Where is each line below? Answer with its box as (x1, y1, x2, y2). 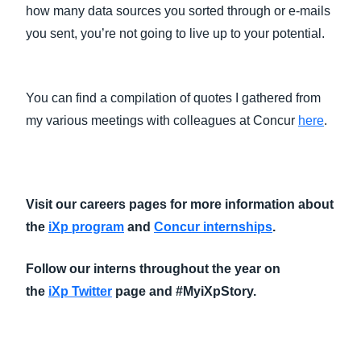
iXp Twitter (48, 284, 112, 298)
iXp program (48, 220, 124, 234)
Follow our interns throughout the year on (26, 262, 280, 276)
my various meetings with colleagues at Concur (26, 114, 298, 127)
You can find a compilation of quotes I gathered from (26, 91, 321, 105)
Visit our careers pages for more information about (26, 197, 334, 211)
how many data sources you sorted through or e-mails (26, 4, 330, 18)
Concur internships (154, 220, 272, 234)
